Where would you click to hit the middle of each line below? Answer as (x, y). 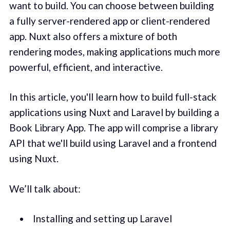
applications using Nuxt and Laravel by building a (114, 112)
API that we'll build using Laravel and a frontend (113, 143)
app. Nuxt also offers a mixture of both (93, 36)
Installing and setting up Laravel (102, 219)
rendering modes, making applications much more (114, 51)
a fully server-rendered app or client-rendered (109, 21)
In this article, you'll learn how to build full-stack (113, 97)
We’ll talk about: (45, 188)
